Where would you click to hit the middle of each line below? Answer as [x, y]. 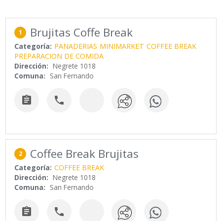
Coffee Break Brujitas [85, 153]
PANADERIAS [76, 46]
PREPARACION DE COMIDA [59, 56]
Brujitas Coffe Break [82, 33]
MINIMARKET [122, 46]
